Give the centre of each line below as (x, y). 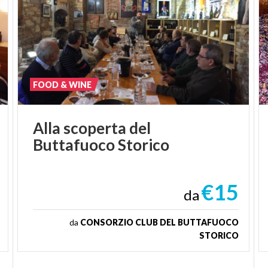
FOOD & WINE (63, 84)
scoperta (95, 128)
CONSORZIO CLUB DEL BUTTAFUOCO (159, 222)
